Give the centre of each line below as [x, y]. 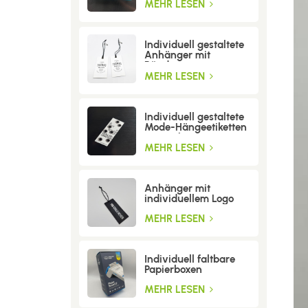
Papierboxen [173, 269]
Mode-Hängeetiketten [195, 127]
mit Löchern [172, 137]
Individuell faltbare [189, 259]
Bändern [164, 66]
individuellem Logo [189, 199]
